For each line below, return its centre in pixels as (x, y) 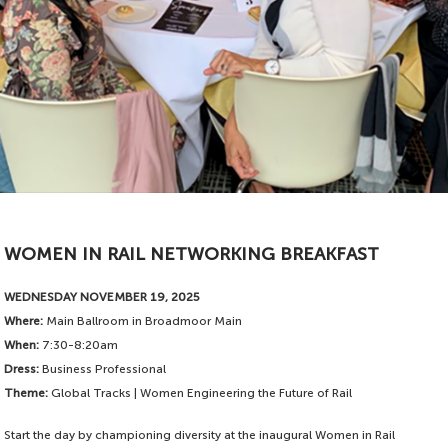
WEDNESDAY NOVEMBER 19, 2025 (102, 297)
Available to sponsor (52, 69)
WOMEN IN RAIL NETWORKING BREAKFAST (192, 254)
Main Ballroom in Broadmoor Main (143, 321)
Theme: (26, 393)
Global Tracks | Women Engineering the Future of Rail (200, 393)
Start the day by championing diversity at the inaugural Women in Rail (200, 435)
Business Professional (103, 369)
